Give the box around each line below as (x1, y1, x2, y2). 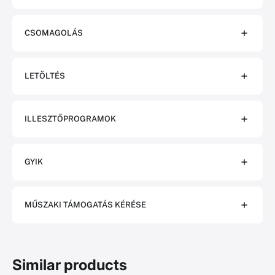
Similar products (12, 256, 127, 274)
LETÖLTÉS (25, 71, 65, 80)
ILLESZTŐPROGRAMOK (25, 114, 116, 123)
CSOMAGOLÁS (25, 28, 83, 37)
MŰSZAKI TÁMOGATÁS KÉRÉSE (25, 200, 146, 209)
